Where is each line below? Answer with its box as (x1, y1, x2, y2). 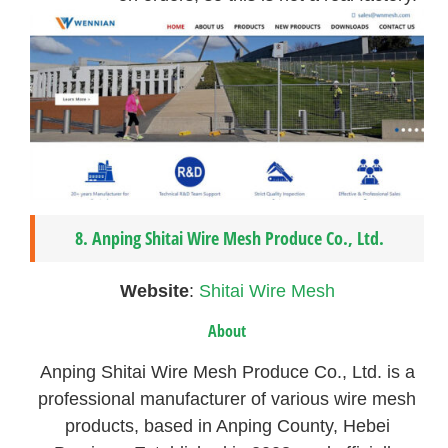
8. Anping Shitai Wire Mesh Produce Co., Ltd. (75, 225, 385, 250)
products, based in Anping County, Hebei (64, 416, 390, 437)
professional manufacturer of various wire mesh (38, 389, 417, 410)
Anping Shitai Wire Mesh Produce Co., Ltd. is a (39, 362, 415, 383)
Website (119, 280, 189, 301)
